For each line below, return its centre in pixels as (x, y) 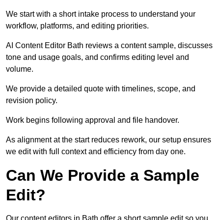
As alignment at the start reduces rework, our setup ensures (109, 140)
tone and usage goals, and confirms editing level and (97, 57)
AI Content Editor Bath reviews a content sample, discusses (109, 46)
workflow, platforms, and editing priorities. (77, 26)
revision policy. (32, 101)
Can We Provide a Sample (103, 176)
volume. (20, 69)
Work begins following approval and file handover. (93, 120)
